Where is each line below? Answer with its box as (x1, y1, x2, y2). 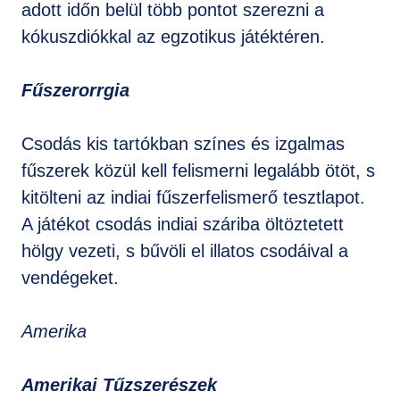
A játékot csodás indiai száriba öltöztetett (21, 214, 344, 234)
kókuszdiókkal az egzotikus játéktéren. (21, 27, 325, 46)
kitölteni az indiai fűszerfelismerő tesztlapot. (21, 187, 365, 207)
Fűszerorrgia (21, 80, 129, 100)
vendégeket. (21, 268, 119, 287)
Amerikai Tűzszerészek (21, 375, 217, 395)
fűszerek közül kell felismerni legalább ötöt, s (21, 161, 375, 180)
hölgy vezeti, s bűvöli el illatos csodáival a (21, 241, 348, 261)
